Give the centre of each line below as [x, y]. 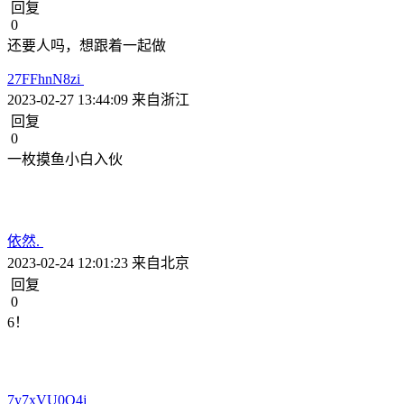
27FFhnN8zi [46, 79]
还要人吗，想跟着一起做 [87, 46]
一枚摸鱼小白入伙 [65, 159]
